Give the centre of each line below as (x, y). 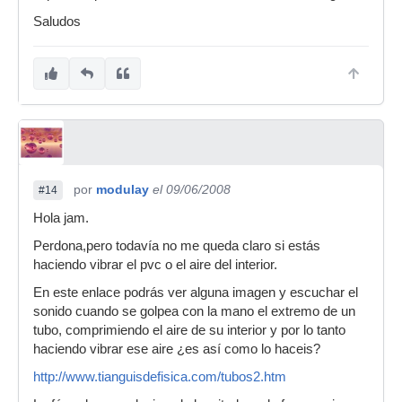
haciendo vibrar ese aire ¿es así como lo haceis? (177, 349)
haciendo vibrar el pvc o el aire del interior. (155, 264)
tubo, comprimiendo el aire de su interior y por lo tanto (189, 330)
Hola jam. (61, 218)
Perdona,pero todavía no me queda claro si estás (177, 245)
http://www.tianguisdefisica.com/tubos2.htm (160, 376)
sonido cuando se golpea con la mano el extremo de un (194, 311)
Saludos (57, 21)
